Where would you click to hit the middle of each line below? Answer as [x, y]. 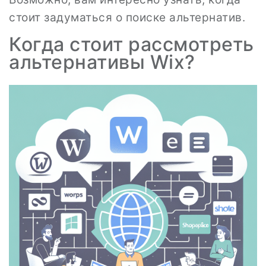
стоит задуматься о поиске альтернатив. [127, 18]
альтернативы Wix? [102, 62]
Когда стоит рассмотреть [132, 44]
